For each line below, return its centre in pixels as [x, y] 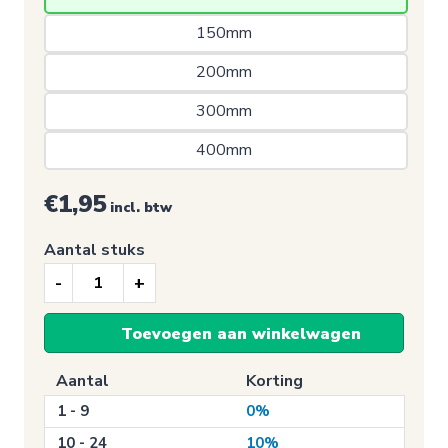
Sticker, [69, 318]
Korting [274, 381]
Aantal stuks [94, 250]
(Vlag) [64, 368]
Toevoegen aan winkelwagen [241, 334]
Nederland [80, 343]
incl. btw [141, 207]
